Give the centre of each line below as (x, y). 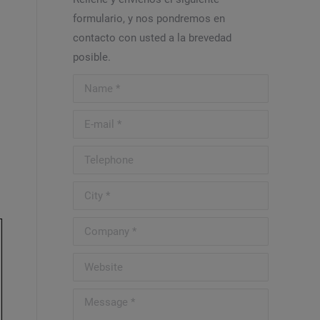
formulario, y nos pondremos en (149, 19)
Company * (99, 226)
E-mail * (91, 119)
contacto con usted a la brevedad (152, 38)
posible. (92, 57)
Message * (98, 298)
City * (86, 191)
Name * (91, 84)
